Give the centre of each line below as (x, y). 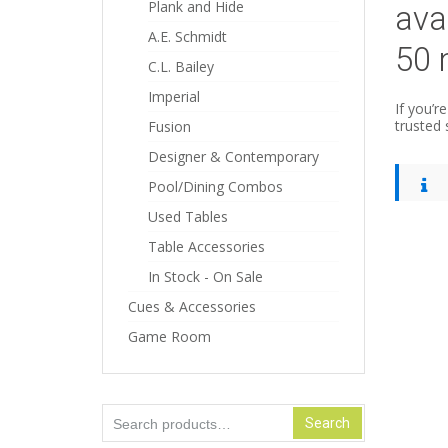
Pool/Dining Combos (215, 186)
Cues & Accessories (192, 306)
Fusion (169, 126)
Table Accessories (206, 246)
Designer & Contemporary (233, 156)
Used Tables (188, 216)
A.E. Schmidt (187, 36)
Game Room (169, 336)
